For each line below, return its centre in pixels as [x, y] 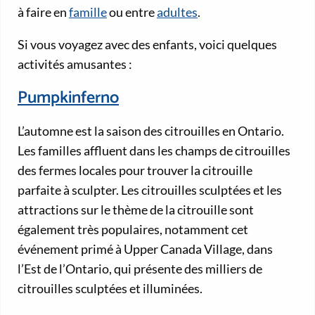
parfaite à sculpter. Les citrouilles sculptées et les [150, 189]
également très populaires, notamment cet [133, 229]
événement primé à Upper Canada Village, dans [145, 249]
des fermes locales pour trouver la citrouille [135, 170]
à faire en [43, 12]
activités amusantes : [75, 64]
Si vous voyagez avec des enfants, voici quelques [147, 45]
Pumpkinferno [68, 98]
